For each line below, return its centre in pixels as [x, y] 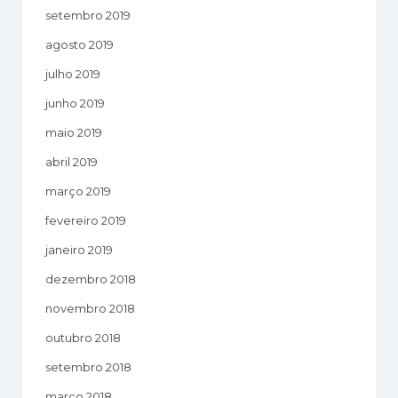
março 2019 [78, 191]
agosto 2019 [80, 45]
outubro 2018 [83, 338]
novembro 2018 [90, 309]
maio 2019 [74, 133]
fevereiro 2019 [86, 221]
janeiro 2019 [79, 250]
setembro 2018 [88, 367]
